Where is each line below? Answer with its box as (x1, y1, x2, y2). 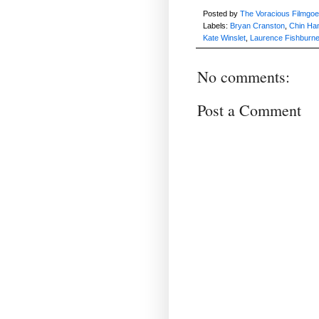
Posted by (203, 9, 240, 18)
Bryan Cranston (230, 21, 285, 30)
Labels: (203, 21, 230, 30)
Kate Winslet (203, 33, 246, 42)
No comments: (197, 66, 290, 87)
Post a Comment (197, 99, 301, 120)
